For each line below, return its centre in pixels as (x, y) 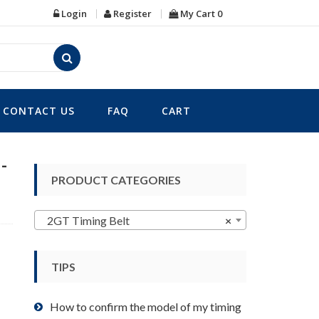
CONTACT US (39, 111)
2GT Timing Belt (85, 220)
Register (132, 14)
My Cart (198, 14)
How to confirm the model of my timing (146, 306)
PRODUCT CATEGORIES (116, 179)
